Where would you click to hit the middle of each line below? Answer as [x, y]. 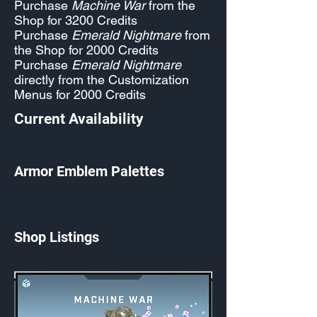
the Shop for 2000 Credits [86, 50]
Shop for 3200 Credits [76, 20]
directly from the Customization [102, 80]
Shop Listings [57, 237]
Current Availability [79, 119]
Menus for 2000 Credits [80, 94]
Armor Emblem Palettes [89, 171]
